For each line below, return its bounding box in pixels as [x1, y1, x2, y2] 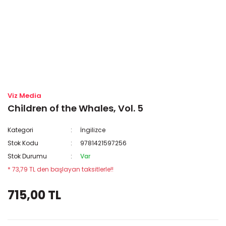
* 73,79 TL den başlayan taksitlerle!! [8, 165, 114, 174]
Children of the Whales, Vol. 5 [8, 102, 143, 115]
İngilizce [80, 126, 106, 134]
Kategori [8, 126, 33, 134]
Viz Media [8, 91, 41, 100]
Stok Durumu [8, 152, 47, 160]
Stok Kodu [8, 139, 38, 147]
